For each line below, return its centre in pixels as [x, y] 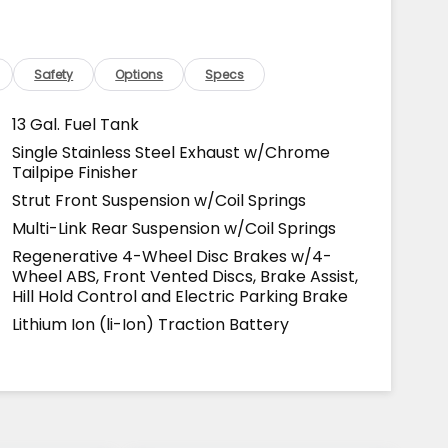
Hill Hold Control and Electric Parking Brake [179, 296]
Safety [54, 74]
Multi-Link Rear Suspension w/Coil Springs [173, 228]
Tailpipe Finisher [74, 172]
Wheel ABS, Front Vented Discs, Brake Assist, [184, 276]
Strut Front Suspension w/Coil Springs [158, 200]
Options [139, 74]
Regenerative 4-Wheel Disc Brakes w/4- [171, 256]
